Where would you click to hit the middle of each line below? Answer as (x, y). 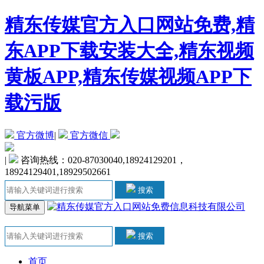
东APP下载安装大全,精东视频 (129, 51)
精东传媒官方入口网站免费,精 (130, 25)
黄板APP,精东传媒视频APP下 (128, 77)
